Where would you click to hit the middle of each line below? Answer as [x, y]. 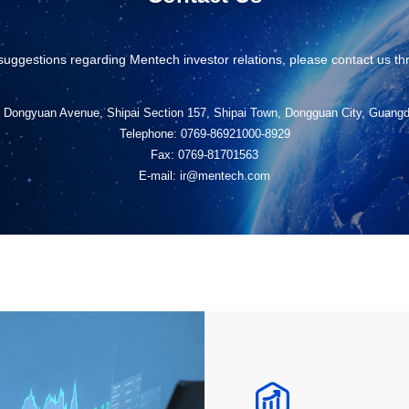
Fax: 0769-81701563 [204, 155]
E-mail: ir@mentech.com [204, 176]
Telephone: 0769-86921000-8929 [204, 134]
